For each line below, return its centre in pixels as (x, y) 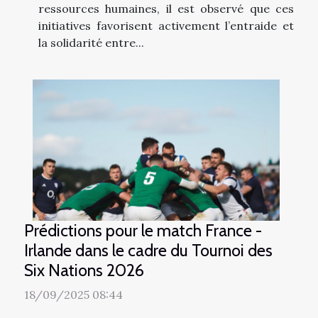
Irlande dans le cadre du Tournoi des (148, 250)
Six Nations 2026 (84, 270)
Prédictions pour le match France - (143, 230)
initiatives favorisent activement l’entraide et (166, 25)
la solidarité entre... (91, 42)
